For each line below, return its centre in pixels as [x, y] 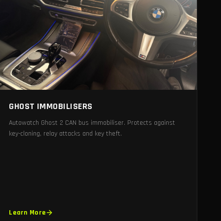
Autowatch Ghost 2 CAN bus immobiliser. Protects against [92, 123]
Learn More [27, 212]
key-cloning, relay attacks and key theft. [66, 134]
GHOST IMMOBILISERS [51, 107]
